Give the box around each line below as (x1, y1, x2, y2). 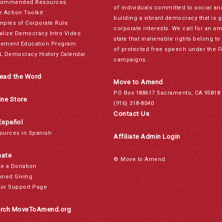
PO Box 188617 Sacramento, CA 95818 (113, 89, 220, 96)
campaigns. (113, 56, 147, 63)
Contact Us (113, 110, 149, 117)
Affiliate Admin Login (113, 132, 180, 140)
